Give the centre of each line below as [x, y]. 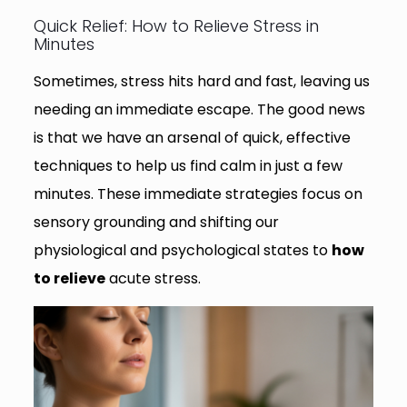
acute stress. [153, 279]
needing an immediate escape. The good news [199, 110]
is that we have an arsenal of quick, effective [192, 138]
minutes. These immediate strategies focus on [198, 194]
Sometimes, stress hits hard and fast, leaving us [201, 82]
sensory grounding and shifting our [156, 223]
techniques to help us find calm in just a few [188, 166]
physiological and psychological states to [182, 251]
